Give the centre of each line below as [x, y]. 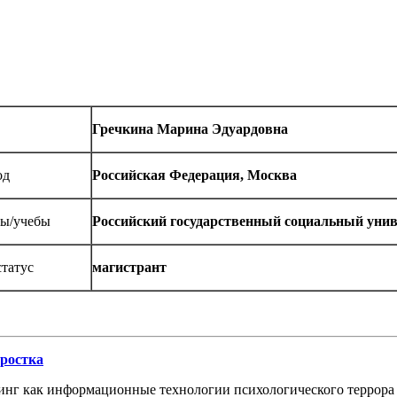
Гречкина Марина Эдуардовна [190, 129]
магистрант [129, 268]
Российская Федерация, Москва [194, 175]
